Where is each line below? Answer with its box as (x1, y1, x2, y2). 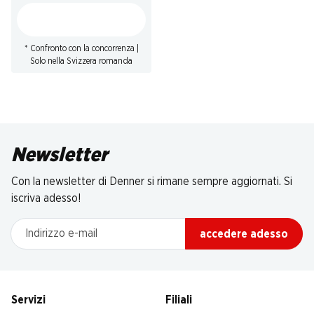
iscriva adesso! (11, 193, 81, 204)
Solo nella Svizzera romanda (30, 57, 132, 65)
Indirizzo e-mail (11, 220, 83, 231)
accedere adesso (200, 228, 288, 240)
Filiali (165, 294, 192, 306)
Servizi (11, 294, 46, 306)
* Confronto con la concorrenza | (24, 44, 139, 53)
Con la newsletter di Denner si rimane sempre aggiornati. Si (11, 176, 292, 187)
